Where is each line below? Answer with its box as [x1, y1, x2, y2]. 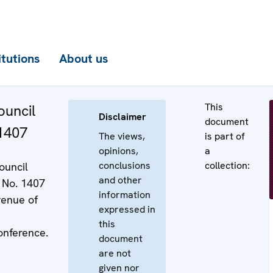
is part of [205, 130, 245, 143]
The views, [99, 130, 145, 143]
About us [59, 51, 108, 66]
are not [99, 247, 131, 260]
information [99, 188, 151, 201]
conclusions [99, 159, 151, 172]
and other [99, 174, 142, 186]
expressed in [99, 203, 155, 216]
